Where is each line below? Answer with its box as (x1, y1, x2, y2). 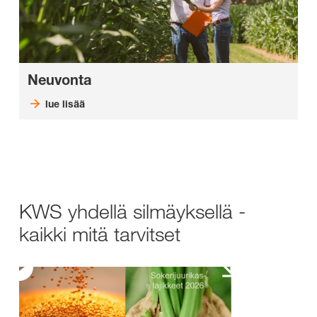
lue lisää (45, 98, 85, 110)
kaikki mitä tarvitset (19, 221, 180, 247)
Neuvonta (28, 71, 91, 89)
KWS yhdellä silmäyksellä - (19, 199, 246, 224)
